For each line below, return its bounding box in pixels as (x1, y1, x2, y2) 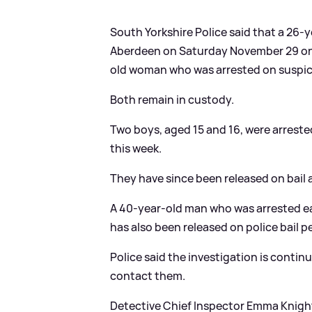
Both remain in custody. (110, 91, 235, 107)
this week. (110, 140, 162, 156)
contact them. (110, 267, 186, 283)
